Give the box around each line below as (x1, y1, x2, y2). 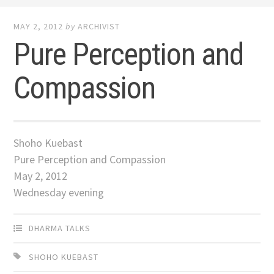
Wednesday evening (13, 185, 105, 200)
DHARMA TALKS (29, 222, 91, 234)
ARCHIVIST (78, 21, 120, 32)
